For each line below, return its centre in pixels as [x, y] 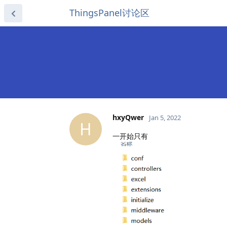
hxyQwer [128, 117]
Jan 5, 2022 [165, 117]
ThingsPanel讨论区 [109, 13]
